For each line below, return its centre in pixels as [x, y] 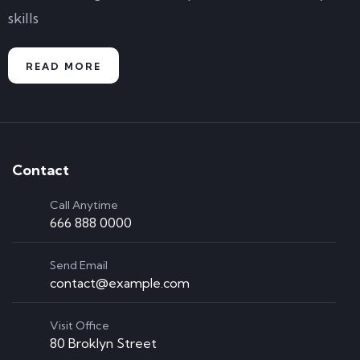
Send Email [79, 265]
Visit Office [80, 325]
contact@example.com [120, 283]
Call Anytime [84, 205]
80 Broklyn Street [103, 343]
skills [23, 18]
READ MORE [63, 66]
